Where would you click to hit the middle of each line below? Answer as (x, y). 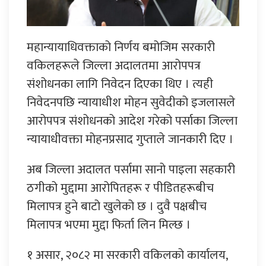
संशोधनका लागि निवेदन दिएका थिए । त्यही (120, 84)
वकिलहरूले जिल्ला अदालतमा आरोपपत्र (114, 66)
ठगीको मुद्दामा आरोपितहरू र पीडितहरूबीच (120, 188)
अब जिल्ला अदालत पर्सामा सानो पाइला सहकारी (131, 170)
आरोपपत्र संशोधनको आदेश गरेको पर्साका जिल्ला (132, 121)
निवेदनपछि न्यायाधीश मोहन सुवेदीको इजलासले (131, 103)
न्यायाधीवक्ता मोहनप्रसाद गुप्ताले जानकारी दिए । (130, 140)
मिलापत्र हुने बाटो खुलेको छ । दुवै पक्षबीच (117, 207)
